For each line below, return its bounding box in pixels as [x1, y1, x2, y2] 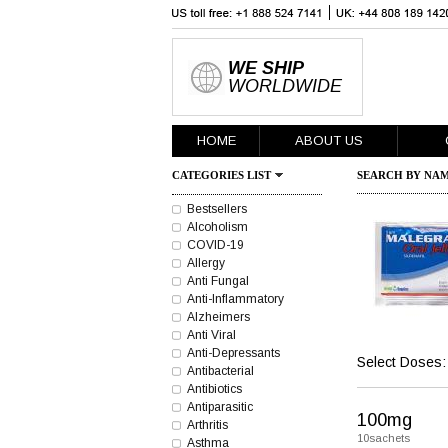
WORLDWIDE [228, 76, 342, 96]
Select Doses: [357, 354, 446, 370]
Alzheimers [187, 310, 250, 324]
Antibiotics [187, 382, 242, 396]
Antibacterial [187, 364, 254, 378]
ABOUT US [294, 133, 363, 148]
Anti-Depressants [187, 346, 280, 360]
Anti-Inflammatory [187, 292, 284, 306]
